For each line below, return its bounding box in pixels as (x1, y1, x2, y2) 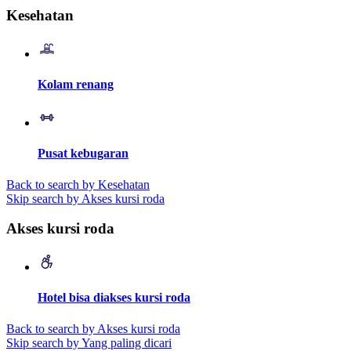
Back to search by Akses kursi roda (6, 321, 180, 335)
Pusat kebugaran (38, 147, 128, 161)
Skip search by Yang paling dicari (6, 335, 172, 349)
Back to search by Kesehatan (6, 177, 150, 191)
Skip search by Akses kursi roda (6, 191, 165, 205)
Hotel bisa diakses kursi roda (38, 291, 190, 305)
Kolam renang (38, 77, 114, 91)
